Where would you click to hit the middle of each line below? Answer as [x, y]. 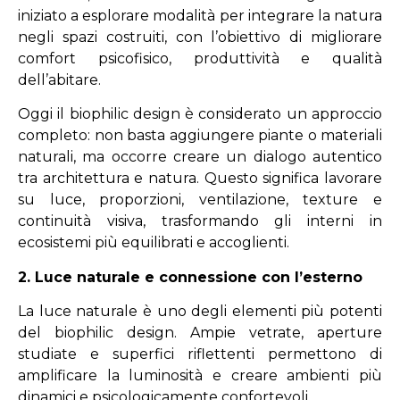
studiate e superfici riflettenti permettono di [200, 354]
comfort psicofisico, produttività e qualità [200, 58]
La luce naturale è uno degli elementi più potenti [200, 312]
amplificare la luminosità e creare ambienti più [200, 376]
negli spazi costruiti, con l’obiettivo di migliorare [200, 37]
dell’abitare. [59, 79]
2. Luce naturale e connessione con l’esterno [190, 277]
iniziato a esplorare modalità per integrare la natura [200, 15]
